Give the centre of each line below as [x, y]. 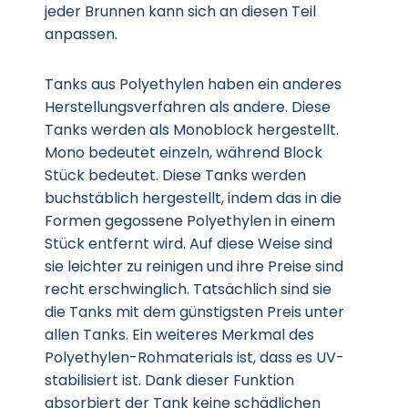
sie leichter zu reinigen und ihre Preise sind [194, 266]
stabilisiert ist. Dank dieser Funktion [169, 380]
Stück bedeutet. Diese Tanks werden [175, 175]
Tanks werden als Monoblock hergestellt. [192, 130]
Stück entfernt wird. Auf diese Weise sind [189, 244]
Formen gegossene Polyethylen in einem [190, 221]
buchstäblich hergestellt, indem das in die [193, 198]
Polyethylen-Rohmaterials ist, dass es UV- [194, 357]
